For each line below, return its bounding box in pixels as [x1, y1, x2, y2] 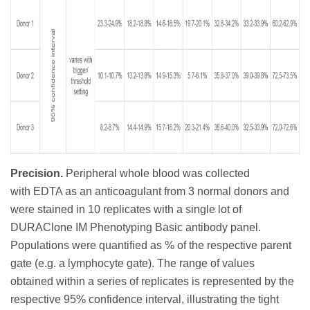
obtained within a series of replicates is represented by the [10, 275, 294, 288]
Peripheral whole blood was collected [66, 167, 250, 180]
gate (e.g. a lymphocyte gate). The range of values [10, 257, 255, 270]
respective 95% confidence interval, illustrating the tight [10, 293, 279, 306]
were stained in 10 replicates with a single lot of [10, 203, 241, 216]
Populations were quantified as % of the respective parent [10, 239, 291, 252]
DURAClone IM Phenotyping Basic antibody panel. [10, 221, 261, 234]
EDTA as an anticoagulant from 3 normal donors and [33, 185, 289, 198]
